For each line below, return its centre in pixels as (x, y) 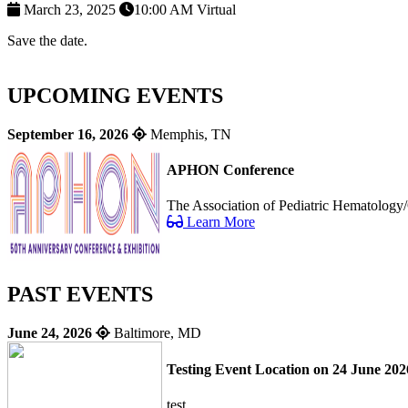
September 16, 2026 (68, 134)
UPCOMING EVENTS (115, 95)
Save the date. (47, 40)
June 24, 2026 (50, 333)
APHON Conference (230, 169)
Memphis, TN (189, 134)
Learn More (219, 222)
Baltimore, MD (156, 333)
